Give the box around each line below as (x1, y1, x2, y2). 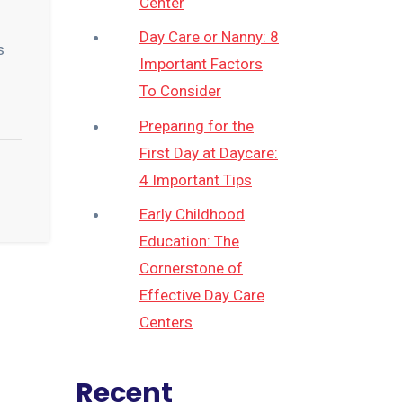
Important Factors (139, 55, 263, 74)
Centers (139, 313, 193, 332)
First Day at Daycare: (139, 143, 278, 162)
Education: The (139, 232, 239, 251)
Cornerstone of (139, 259, 243, 278)
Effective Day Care (139, 286, 264, 305)
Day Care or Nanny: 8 (139, 28, 279, 47)
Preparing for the (139, 116, 254, 135)
